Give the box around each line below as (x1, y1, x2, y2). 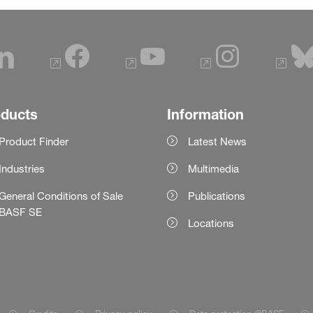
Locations (187, 216, 234, 230)
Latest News (187, 134, 247, 148)
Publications (187, 189, 245, 203)
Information (166, 105, 244, 122)
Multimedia (187, 161, 239, 175)
